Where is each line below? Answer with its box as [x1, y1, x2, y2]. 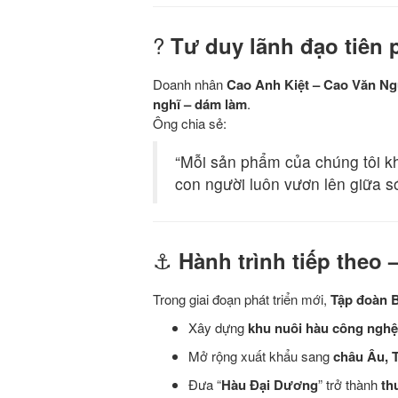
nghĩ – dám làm [153, 94, 247, 115]
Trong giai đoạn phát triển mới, [153, 290, 330, 309]
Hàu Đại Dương [221, 375, 318, 395]
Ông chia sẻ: [153, 114, 227, 133]
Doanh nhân [153, 75, 227, 94]
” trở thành [318, 375, 381, 394]
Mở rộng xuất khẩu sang [188, 346, 333, 366]
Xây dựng [188, 318, 248, 338]
